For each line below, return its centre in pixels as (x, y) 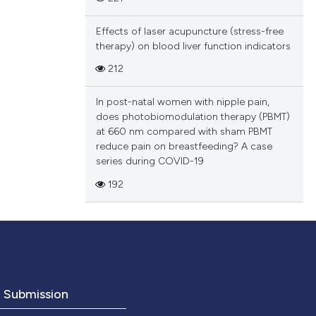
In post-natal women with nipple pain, (182, 102)
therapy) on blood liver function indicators (193, 46)
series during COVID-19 (150, 162)
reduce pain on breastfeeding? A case (184, 147)
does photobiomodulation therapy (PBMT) (193, 117)
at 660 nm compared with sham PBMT (184, 132)
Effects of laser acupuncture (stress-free (189, 31)
